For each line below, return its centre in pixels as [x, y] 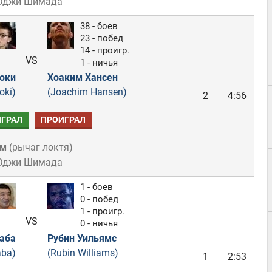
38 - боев [99, 26]
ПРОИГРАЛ [63, 120]
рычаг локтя [40, 147]
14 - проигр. [104, 50]
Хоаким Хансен [82, 77]
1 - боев [96, 187]
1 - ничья [99, 63]
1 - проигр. [102, 211]
